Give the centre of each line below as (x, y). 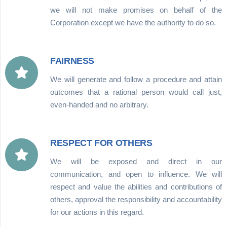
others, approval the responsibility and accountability (136, 199)
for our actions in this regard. (97, 212)
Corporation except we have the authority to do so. (133, 22)
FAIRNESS (72, 61)
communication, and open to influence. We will (136, 174)
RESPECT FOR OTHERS (101, 143)
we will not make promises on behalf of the (136, 10)
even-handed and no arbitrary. (99, 104)
